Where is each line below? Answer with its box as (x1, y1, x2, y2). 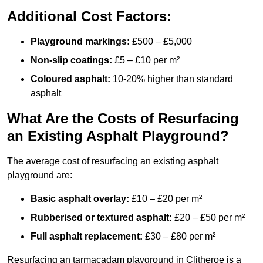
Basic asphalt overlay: (31, 194, 129, 204)
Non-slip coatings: (31, 55, 112, 66)
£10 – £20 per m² (129, 194, 202, 204)
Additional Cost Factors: (7, 8, 171, 25)
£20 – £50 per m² (172, 213, 245, 223)
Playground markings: (31, 36, 130, 47)
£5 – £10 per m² (112, 55, 180, 66)
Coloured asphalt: (31, 74, 110, 85)
